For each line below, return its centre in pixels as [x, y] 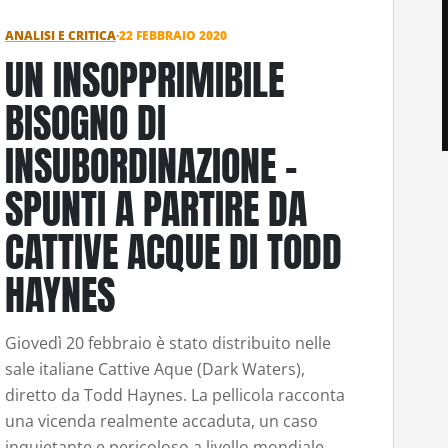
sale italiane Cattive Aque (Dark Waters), [154, 369]
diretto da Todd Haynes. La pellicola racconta [174, 395]
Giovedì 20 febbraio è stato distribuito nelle [167, 343]
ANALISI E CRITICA [60, 35]
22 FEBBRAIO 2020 [172, 35]
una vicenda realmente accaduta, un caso [161, 421]
